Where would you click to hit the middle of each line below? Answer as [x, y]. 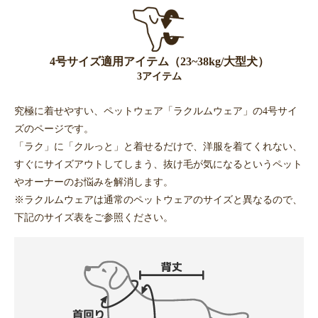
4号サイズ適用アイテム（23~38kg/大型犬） [159, 61]
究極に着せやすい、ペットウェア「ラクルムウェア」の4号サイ [156, 111]
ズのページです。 [54, 129]
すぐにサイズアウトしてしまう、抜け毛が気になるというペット [158, 164]
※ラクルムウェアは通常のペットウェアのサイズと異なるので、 [158, 200]
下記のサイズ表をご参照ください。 [94, 218]
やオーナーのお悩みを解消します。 [94, 182]
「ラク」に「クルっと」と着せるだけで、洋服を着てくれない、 [158, 147]
